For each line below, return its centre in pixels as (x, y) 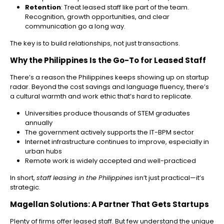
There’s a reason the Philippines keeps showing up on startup (109, 77)
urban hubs (43, 151)
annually (39, 123)
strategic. (25, 187)
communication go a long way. (75, 26)
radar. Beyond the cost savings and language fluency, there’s (109, 87)
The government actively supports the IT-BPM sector (109, 132)
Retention (43, 7)
